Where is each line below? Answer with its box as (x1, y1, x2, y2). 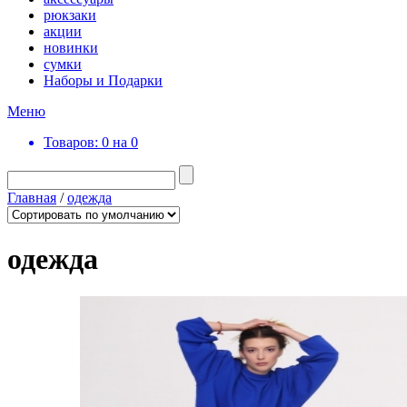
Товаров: (44, 134, 98, 150)
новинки (44, 40, 98, 55)
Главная (7, 190, 56, 205)
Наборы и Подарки (44, 73, 163, 88)
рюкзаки (44, 7, 96, 23)
